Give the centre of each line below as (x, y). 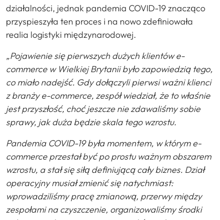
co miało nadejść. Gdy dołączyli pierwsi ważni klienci (109, 82)
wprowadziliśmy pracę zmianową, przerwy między (104, 196)
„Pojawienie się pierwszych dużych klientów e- (95, 55)
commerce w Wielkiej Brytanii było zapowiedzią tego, (109, 69)
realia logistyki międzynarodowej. (71, 34)
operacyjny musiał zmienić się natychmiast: (90, 183)
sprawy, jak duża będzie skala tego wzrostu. (91, 122)
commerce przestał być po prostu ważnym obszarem (109, 156)
